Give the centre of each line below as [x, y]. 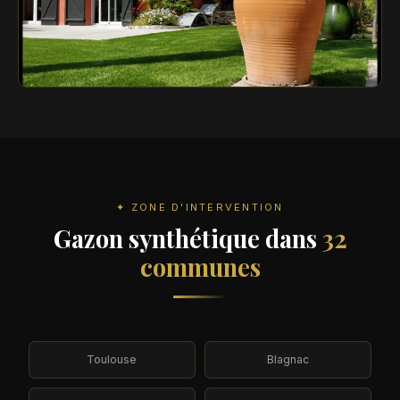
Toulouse [112, 360]
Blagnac [288, 360]
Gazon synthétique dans [187, 238]
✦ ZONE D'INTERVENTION [200, 208]
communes [200, 267]
